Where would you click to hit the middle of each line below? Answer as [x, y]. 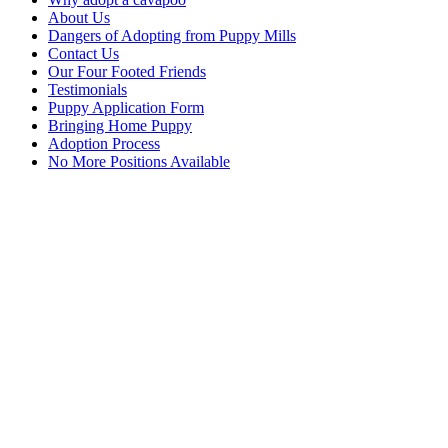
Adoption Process [104, 143]
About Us [79, 17]
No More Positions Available [139, 161]
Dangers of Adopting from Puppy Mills [172, 35]
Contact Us [83, 53]
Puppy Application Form [126, 107]
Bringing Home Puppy [120, 125]
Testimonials [87, 89]
